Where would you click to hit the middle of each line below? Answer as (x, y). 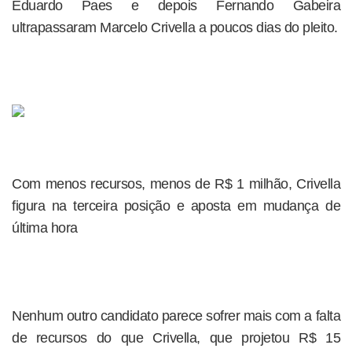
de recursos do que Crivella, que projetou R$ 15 (176, 338)
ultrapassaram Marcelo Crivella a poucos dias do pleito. (175, 27)
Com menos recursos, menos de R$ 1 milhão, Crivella (176, 184)
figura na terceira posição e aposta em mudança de (176, 206)
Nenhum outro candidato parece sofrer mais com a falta (176, 316)
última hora (45, 228)
